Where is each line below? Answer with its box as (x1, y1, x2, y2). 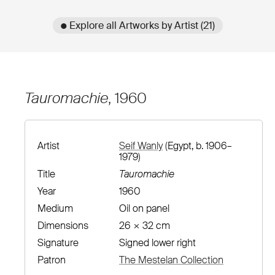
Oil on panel (119, 202, 169, 215)
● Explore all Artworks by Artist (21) (60, 18, 215, 32)
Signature (37, 236, 79, 249)
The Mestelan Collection (119, 254, 223, 266)
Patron (37, 254, 66, 266)
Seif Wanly (119, 139, 163, 152)
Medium (37, 202, 73, 215)
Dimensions (37, 219, 88, 232)
